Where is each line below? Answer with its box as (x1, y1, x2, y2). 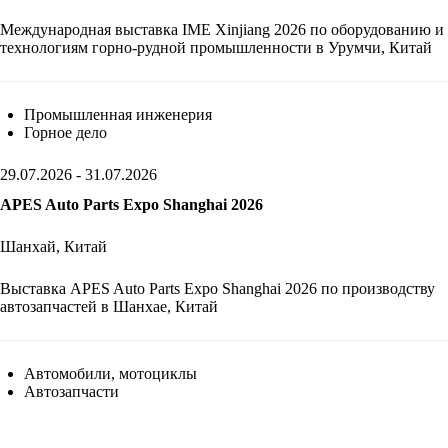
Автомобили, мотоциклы (24, 364, 197, 382)
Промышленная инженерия (24, 105, 212, 123)
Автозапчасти (24, 382, 119, 400)
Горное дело (24, 123, 107, 141)
